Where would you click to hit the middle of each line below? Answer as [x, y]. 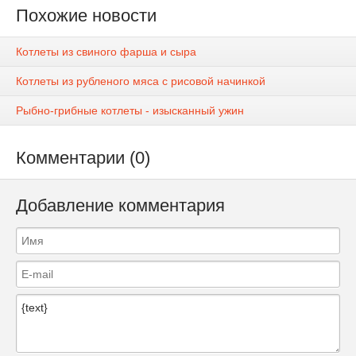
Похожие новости [86, 15]
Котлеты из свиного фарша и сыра [106, 52]
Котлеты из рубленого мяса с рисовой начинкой [141, 81]
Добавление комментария [120, 206]
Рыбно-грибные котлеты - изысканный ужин [130, 111]
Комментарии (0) [83, 158]
